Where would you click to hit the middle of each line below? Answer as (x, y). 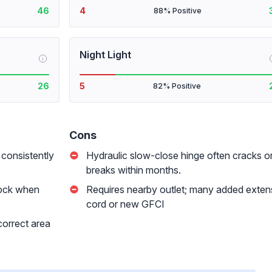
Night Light (105, 55)
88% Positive (177, 11)
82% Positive (177, 86)
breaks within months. (134, 170)
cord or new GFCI (125, 204)
